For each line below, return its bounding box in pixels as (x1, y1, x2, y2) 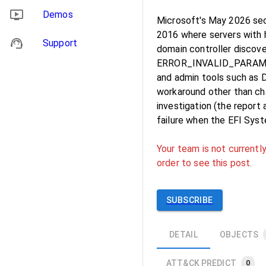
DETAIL (169, 229, 198, 239)
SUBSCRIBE (166, 195, 213, 205)
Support (43, 37, 78, 49)
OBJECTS (220, 229, 258, 239)
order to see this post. (157, 157, 252, 169)
